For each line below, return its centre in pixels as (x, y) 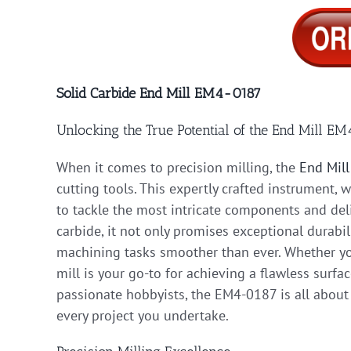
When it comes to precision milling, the (178, 168)
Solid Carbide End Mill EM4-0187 (159, 94)
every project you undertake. (143, 316)
